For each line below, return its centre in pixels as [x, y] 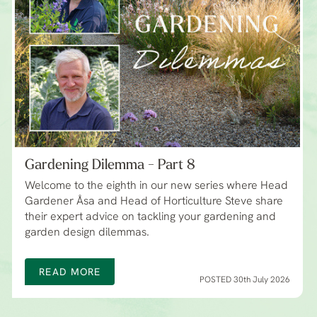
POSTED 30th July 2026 [244, 281]
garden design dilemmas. [87, 233]
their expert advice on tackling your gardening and [151, 218]
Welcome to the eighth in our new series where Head [157, 186]
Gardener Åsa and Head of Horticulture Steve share [154, 202]
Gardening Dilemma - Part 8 [110, 166]
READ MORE [70, 273]
